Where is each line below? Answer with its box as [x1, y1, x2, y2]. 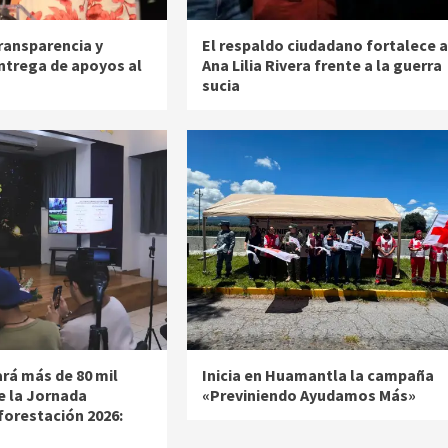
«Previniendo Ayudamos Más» [201, 385, 416, 406]
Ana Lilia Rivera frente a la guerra [201, 55, 442, 76]
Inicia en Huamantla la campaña [201, 365, 434, 386]
